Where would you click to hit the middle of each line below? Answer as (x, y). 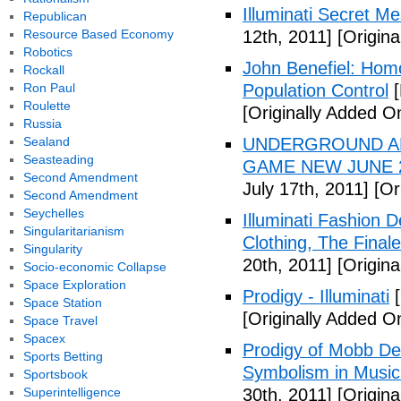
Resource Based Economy (98, 34)
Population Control (316, 90)
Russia (42, 124)
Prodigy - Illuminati (316, 296)
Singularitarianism (73, 231)
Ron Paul (49, 88)
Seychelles (53, 213)
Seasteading (58, 159)
